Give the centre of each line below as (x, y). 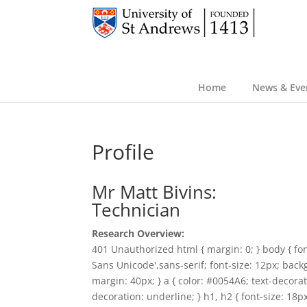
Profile (123, 152)
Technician (136, 210)
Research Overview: (138, 234)
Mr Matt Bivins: (155, 192)
